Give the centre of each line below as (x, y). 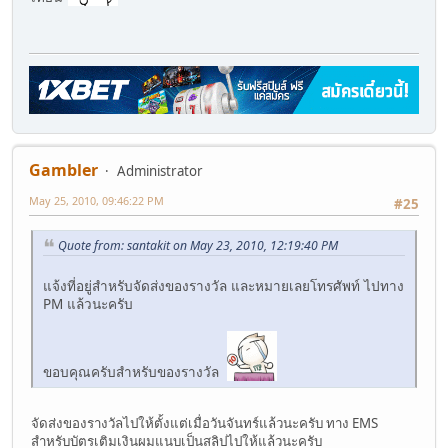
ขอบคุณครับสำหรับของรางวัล (135, 372)
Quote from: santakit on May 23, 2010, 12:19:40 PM (198, 245)
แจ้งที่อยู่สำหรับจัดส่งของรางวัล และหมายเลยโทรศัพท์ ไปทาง (223, 286)
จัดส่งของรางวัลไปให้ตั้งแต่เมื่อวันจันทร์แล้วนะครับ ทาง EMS (204, 423)
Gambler (63, 170)
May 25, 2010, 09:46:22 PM (96, 201)
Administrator (160, 171)
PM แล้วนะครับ (88, 304)
